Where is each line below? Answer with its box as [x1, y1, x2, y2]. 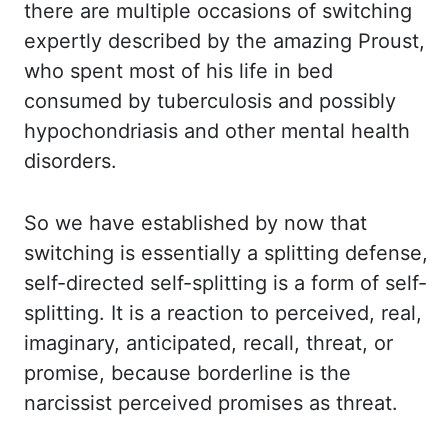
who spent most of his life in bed [24, 59, 333, 83]
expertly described [24, 29, 207, 53]
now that [284, 211, 367, 235]
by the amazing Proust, [207, 29, 425, 53]
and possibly [278, 89, 396, 113]
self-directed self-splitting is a [24, 271, 311, 295]
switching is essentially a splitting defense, [24, 241, 428, 265]
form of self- [311, 271, 427, 295]
